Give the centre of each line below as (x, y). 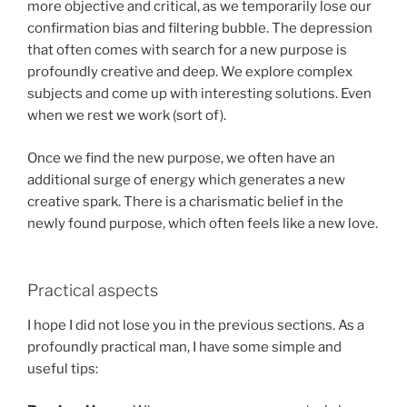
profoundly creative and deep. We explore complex (190, 72)
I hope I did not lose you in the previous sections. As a (196, 325)
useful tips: (63, 368)
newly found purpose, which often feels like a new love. (203, 223)
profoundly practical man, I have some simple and (184, 347)
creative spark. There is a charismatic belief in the (185, 201)
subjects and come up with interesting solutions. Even (199, 94)
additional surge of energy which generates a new (186, 179)
